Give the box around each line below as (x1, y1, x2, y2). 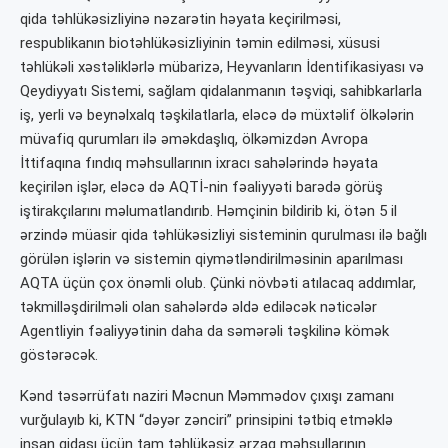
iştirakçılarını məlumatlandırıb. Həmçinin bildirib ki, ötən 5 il (20, 202, 397, 221)
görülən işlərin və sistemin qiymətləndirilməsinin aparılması (20, 250, 403, 269)
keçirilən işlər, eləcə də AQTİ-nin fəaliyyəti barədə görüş (20, 178, 383, 197)
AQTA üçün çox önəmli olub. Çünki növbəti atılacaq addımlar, (20, 274, 416, 293)
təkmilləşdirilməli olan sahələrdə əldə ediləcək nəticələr (20, 298, 377, 317)
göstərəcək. (20, 346, 98, 365)
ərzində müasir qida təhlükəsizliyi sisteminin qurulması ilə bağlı (20, 226, 427, 245)
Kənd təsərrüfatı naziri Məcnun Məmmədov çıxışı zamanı (20, 387, 394, 406)
